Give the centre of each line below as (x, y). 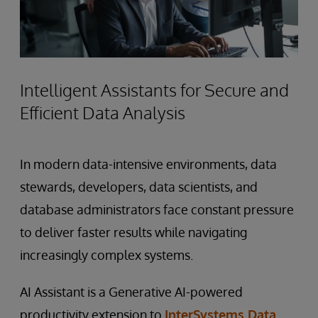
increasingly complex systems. (106, 254)
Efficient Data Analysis (103, 112)
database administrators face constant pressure (157, 209)
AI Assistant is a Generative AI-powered (131, 291)
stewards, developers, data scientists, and (139, 186)
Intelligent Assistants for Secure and (154, 89)
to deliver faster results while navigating (133, 232)
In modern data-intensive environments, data (148, 164)
